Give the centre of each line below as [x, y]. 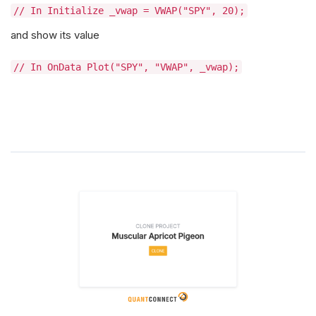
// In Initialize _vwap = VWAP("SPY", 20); [129, 11]
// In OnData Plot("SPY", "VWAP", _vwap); [126, 67]
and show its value [55, 35]
